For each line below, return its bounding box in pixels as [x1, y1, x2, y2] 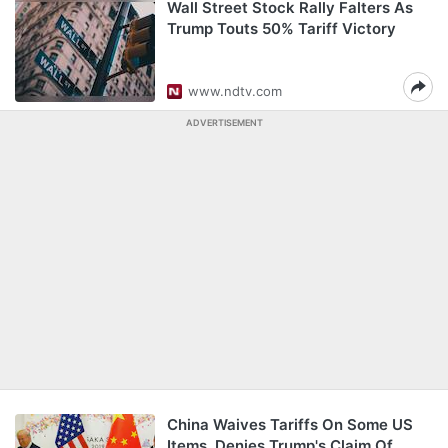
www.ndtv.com [188, 83, 282, 99]
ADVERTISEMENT [185, 117, 263, 128]
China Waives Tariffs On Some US [167, 415, 413, 434]
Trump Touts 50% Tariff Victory [167, 19, 396, 38]
